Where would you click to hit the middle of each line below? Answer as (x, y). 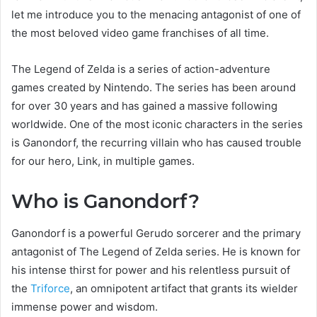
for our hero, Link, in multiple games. (103, 161)
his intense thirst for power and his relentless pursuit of (151, 270)
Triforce (50, 288)
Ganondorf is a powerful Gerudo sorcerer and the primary (156, 233)
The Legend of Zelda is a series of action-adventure (141, 69)
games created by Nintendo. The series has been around (154, 87)
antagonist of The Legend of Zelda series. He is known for (156, 251)
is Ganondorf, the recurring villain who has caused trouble (156, 143)
